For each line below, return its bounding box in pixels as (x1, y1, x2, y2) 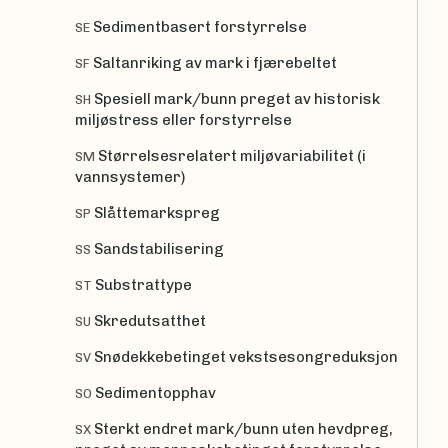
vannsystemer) (75, 167, 185, 186)
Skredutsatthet (94, 311, 206, 330)
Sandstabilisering (94, 239, 224, 258)
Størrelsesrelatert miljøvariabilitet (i (98, 146, 366, 165)
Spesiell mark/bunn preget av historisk (94, 89, 380, 108)
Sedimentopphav (95, 383, 216, 402)
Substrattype (95, 275, 192, 294)
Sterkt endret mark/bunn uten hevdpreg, (94, 419, 393, 438)
